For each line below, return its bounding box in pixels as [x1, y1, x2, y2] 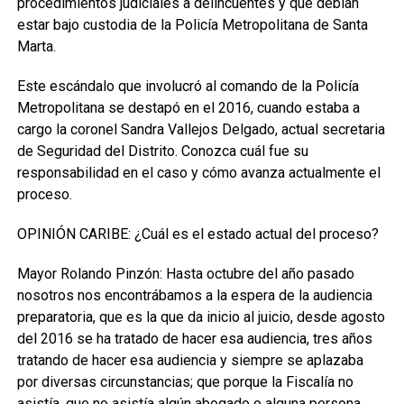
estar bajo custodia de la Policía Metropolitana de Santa [16, 16, 368, 33]
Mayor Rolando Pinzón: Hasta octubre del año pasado [16, 265, 354, 282]
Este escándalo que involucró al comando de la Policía [16, 78, 359, 95]
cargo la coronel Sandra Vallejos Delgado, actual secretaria [16, 121, 385, 138]
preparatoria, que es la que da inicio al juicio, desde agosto [16, 308, 385, 326]
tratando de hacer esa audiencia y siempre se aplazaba [16, 352, 363, 369]
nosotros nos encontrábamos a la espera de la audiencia [16, 287, 372, 304]
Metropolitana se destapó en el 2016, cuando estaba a [16, 99, 360, 116]
